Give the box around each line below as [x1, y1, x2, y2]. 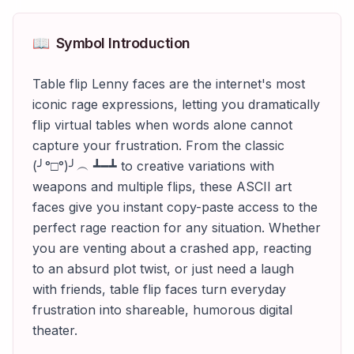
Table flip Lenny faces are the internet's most [32, 76, 305, 92]
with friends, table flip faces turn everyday [32, 281, 286, 297]
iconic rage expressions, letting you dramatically [32, 96, 320, 112]
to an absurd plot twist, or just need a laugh [32, 261, 294, 277]
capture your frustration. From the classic [32, 137, 284, 153]
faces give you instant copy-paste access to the [32, 199, 318, 215]
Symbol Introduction [55, 35, 191, 51]
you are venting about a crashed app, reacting [32, 240, 311, 256]
